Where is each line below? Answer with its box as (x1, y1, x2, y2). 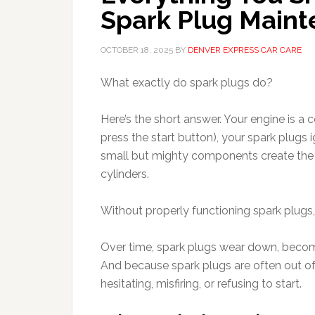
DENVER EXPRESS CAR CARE (188, 45, 302, 55)
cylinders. (101, 167, 149, 181)
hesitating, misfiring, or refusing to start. (101, 277, 302, 290)
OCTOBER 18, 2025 (101, 45, 173, 55)
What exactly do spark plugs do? (101, 76, 273, 89)
